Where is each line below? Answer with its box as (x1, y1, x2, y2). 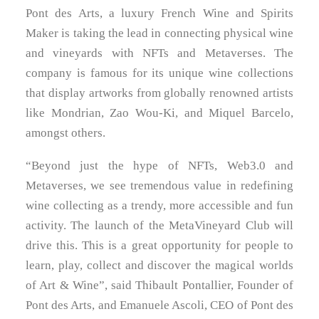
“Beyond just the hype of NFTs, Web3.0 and (26, 159, 293, 173)
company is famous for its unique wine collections (26, 66, 293, 80)
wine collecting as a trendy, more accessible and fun (26, 199, 293, 213)
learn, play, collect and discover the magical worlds (26, 258, 293, 273)
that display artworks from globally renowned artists (26, 86, 293, 100)
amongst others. (26, 126, 105, 140)
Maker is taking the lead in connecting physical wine (26, 26, 293, 41)
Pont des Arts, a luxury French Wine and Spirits (26, 6, 293, 21)
